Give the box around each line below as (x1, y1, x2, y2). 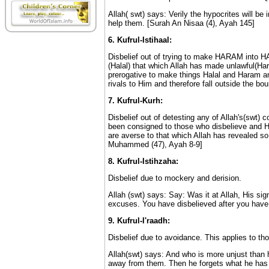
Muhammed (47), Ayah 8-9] (107, 140, 202, 149)
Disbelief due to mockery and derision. (107, 174, 241, 183)
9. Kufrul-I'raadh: (107, 216, 170, 225)
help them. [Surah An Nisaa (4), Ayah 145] (107, 19, 255, 28)
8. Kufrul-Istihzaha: (107, 157, 178, 166)
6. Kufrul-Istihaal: (107, 35, 172, 44)
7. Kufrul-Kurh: (107, 96, 163, 105)
